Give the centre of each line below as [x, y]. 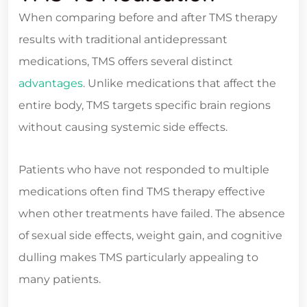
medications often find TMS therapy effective [142, 192]
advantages [51, 84]
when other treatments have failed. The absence [152, 214]
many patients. [60, 280]
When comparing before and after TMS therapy [148, 18]
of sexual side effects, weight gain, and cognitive [150, 236]
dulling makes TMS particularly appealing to [138, 258]
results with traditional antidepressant [123, 40]
